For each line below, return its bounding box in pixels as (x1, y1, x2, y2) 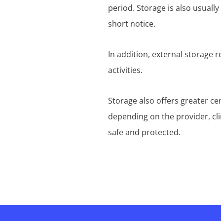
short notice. (108, 18, 156, 29)
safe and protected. (108, 127, 181, 138)
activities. (108, 65, 143, 75)
